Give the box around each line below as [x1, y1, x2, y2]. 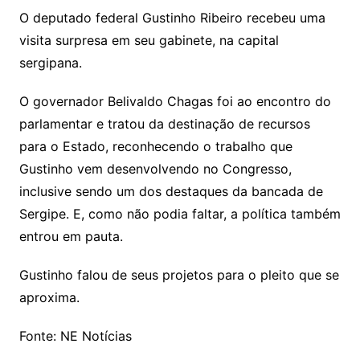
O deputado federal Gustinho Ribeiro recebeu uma [18, 10, 325, 26]
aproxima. [18, 289, 80, 305]
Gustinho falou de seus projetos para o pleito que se [18, 267, 339, 283]
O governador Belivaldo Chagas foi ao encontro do [18, 93, 331, 109]
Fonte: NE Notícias [18, 328, 132, 344]
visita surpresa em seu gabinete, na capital [18, 32, 279, 48]
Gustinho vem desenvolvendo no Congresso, [18, 161, 292, 177]
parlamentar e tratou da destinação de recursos [18, 116, 310, 132]
